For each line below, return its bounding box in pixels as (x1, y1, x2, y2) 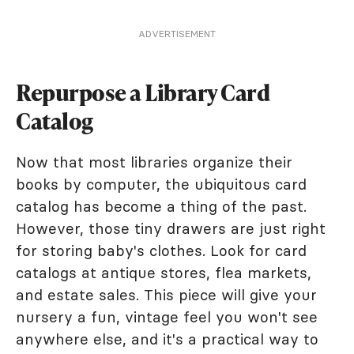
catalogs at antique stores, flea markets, (16, 262, 311, 282)
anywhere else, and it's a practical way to (16, 329, 318, 348)
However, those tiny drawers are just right (16, 218, 326, 238)
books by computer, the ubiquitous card (16, 174, 307, 194)
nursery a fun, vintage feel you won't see (16, 307, 318, 326)
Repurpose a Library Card (16, 77, 269, 107)
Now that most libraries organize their (16, 152, 292, 171)
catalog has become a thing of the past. (16, 196, 307, 216)
